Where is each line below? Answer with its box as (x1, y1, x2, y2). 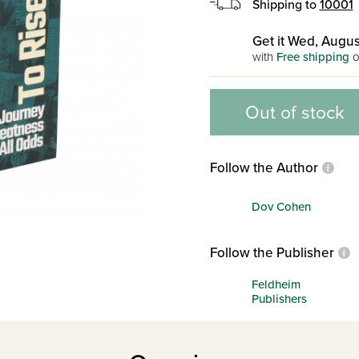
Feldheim (251, 276, 301, 292)
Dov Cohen (251, 199, 311, 214)
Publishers (251, 291, 307, 306)
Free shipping (276, 50, 349, 64)
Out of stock (245, 102, 345, 124)
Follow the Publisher (209, 244, 334, 261)
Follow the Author (209, 159, 318, 176)
